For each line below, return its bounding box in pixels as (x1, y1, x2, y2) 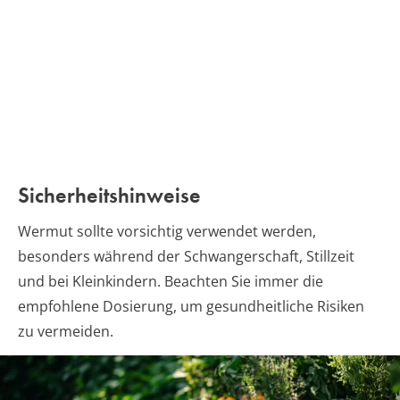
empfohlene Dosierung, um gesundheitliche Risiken (18, 296, 364, 316)
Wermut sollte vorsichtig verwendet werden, (18, 221, 316, 241)
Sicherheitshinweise (18, 180, 201, 209)
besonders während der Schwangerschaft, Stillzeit (18, 246, 354, 266)
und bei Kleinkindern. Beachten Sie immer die (18, 271, 323, 291)
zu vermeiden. (18, 321, 113, 341)
